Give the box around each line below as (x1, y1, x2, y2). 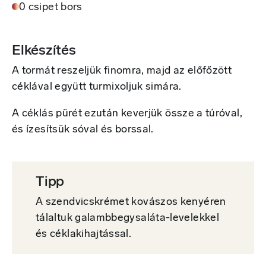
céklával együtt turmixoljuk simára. (12, 81, 182, 93)
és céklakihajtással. (36, 228, 132, 240)
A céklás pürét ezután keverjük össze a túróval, (12, 107, 242, 119)
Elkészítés (12, 43, 76, 58)
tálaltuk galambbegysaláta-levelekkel (36, 212, 219, 224)
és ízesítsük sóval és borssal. (12, 123, 154, 135)
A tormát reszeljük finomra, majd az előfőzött (12, 65, 232, 77)
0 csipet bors (19, 1, 83, 13)
